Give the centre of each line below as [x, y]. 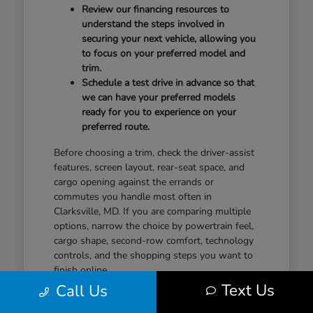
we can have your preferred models [158, 98]
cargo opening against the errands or [133, 182]
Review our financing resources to [155, 10]
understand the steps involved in [153, 24]
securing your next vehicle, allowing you [168, 39]
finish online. [81, 270]
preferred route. [115, 127]
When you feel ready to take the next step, [146, 296]
